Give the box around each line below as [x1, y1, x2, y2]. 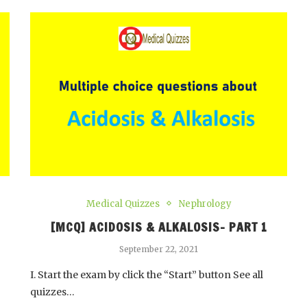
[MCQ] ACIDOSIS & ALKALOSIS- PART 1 [50, 217, 267, 236]
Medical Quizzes [86, 197, 160, 210]
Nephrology [178, 197, 232, 210]
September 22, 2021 [119, 243, 199, 254]
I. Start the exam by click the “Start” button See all [30, 268, 264, 281]
